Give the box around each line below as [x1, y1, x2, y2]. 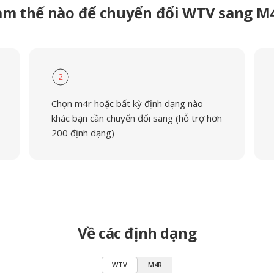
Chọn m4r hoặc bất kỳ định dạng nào [51, 97, 203, 109]
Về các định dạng [77, 223, 197, 243]
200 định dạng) [51, 127, 114, 139]
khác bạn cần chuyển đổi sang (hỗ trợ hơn [51, 112, 222, 124]
